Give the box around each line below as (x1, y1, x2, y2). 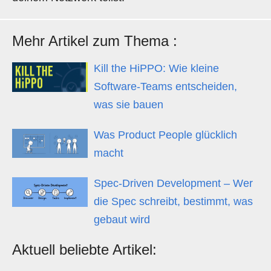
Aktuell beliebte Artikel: (12, 241, 157, 258)
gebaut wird (94, 214, 150, 226)
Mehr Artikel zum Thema (12, 33, 173, 49)
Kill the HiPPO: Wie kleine (94, 62, 219, 74)
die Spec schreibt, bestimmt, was (94, 195, 253, 207)
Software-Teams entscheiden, (94, 80, 237, 93)
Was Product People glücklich (94, 129, 237, 141)
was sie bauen (94, 99, 163, 111)
